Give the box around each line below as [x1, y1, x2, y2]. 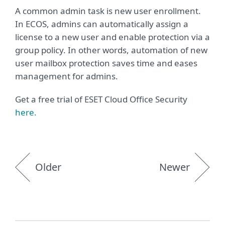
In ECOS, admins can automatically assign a [15, 18, 188, 30]
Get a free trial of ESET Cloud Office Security [15, 93, 187, 105]
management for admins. [15, 70, 118, 82]
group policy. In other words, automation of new [15, 44, 207, 56]
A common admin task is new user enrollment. [15, 5, 201, 17]
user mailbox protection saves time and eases [15, 57, 197, 69]
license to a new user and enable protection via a [15, 31, 210, 43]
